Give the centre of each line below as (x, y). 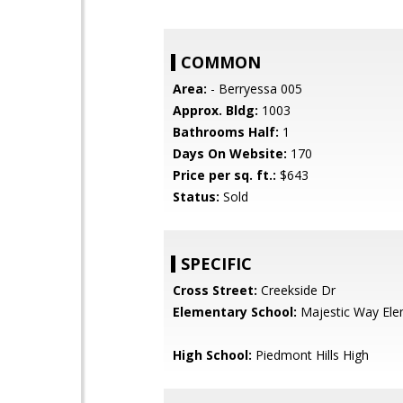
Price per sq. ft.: (224, 175)
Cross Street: (215, 290)
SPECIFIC (216, 264)
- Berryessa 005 (255, 89)
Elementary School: (235, 312)
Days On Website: (230, 153)
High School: (212, 355)
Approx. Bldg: (215, 110)
